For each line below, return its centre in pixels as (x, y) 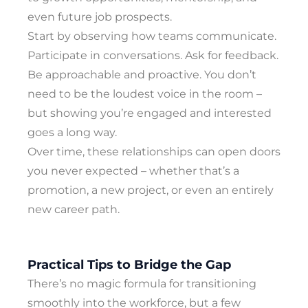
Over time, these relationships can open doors (154, 152)
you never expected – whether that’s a (133, 171)
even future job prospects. (100, 17)
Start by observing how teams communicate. (152, 36)
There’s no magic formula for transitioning (142, 284)
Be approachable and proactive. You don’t (142, 75)
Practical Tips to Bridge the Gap (129, 265)
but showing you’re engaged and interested (150, 113)
